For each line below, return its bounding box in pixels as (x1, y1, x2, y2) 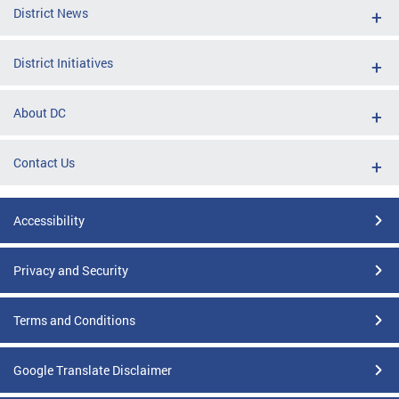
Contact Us (13, 153, 75, 171)
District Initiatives (13, 53, 113, 71)
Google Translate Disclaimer (13, 361, 172, 379)
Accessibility (13, 211, 85, 229)
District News (13, 4, 88, 21)
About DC (13, 103, 66, 121)
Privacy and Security (13, 261, 128, 279)
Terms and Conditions (13, 311, 135, 329)
